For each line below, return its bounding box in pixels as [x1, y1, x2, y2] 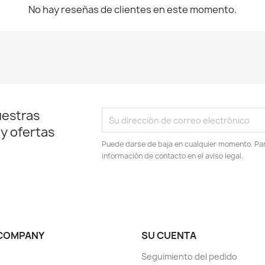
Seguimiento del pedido [141, 251, 237, 262]
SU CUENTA [141, 229, 196, 242]
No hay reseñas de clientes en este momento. [28, 3, 237, 16]
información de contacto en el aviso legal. [102, 151, 244, 161]
